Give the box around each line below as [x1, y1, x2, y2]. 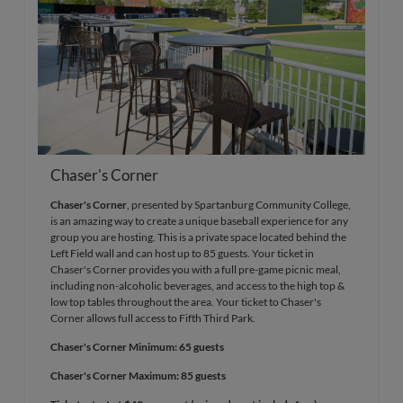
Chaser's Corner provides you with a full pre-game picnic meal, [50, 262, 341, 276]
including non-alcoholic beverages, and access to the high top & [50, 278, 345, 292]
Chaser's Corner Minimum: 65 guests [50, 339, 224, 354]
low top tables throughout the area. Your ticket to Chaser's [50, 294, 321, 309]
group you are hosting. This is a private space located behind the [50, 229, 346, 244]
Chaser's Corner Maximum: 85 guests [50, 368, 226, 382]
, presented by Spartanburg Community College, [127, 197, 351, 211]
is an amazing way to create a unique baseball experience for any [50, 213, 348, 228]
